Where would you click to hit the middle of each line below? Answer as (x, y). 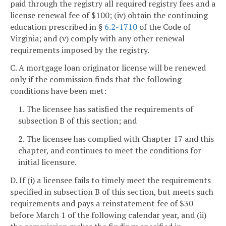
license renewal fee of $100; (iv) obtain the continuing (109, 15)
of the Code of (164, 26)
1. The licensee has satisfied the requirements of (106, 109)
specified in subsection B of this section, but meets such (112, 191)
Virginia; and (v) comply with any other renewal (97, 38)
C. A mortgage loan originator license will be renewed (108, 68)
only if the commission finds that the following (96, 79)
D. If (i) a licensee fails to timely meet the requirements (110, 180)
